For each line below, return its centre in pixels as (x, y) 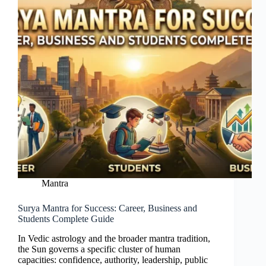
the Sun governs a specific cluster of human (99, 249)
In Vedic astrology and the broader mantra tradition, (114, 239)
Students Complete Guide (66, 219)
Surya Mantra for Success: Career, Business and (107, 208)
